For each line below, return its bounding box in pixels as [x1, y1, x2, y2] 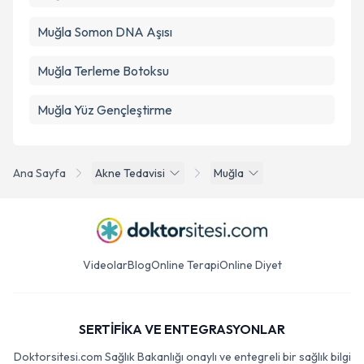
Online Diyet [219, 258, 282, 272]
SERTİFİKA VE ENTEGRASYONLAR [79, 321, 285, 337]
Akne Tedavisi [95, 166, 165, 180]
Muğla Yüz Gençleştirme [37, 102, 172, 118]
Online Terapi [150, 258, 219, 272]
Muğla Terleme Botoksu [37, 63, 169, 79]
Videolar [82, 258, 128, 272]
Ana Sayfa [13, 166, 66, 180]
